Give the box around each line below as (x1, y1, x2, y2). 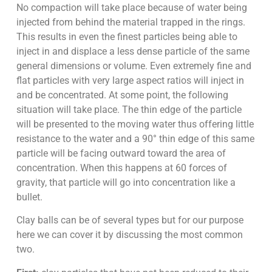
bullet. (16, 191, 42, 203)
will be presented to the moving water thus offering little (16, 118, 254, 130)
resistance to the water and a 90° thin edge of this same (16, 132, 254, 144)
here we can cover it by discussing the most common (16, 229, 243, 241)
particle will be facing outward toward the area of (16, 147, 226, 159)
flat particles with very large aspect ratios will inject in (16, 74, 244, 86)
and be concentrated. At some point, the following (16, 89, 228, 101)
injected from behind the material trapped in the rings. (16, 16, 245, 28)
